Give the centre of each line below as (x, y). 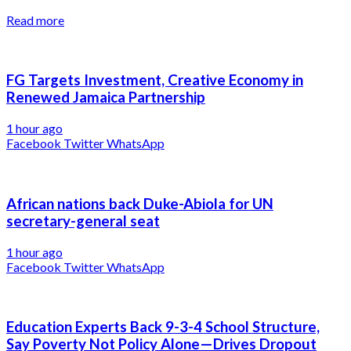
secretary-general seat (83, 221)
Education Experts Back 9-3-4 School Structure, (163, 327)
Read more (35, 20)
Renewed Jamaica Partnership (106, 98)
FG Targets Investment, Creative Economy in (155, 80)
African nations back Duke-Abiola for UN (140, 203)
